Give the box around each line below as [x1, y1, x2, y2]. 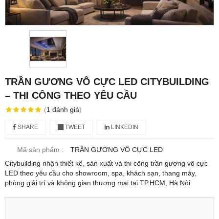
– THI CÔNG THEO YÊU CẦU [5, 89, 137, 101]
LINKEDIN [109, 123, 138, 131]
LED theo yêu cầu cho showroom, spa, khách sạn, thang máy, [5, 169, 197, 177]
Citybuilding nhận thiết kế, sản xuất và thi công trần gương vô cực [5, 159, 208, 167]
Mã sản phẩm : [17, 145, 64, 153]
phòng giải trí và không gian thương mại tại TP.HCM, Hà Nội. [5, 178, 192, 187]
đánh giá [52, 105, 79, 113]
